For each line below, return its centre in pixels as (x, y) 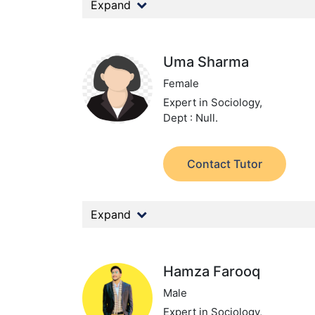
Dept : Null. (191, 118)
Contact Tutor (225, 164)
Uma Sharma (206, 62)
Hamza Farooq (212, 271)
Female (181, 83)
